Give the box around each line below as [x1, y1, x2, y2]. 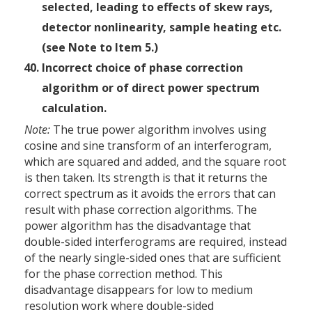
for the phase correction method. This [24, 265, 223, 281]
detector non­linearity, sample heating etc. [42, 19, 281, 35]
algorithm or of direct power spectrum [42, 79, 260, 95]
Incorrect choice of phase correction [42, 59, 243, 75]
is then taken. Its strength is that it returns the [24, 169, 267, 185]
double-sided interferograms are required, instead [24, 233, 287, 249]
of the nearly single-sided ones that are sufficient [24, 249, 281, 265]
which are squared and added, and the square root [24, 153, 286, 169]
